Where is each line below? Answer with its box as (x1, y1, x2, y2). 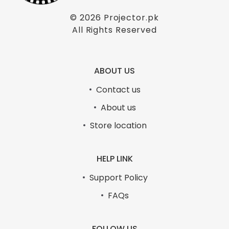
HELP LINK (96, 152, 133, 165)
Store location (90, 119, 147, 131)
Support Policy (89, 171, 148, 184)
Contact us (96, 83, 141, 96)
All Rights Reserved (72, 24, 157, 36)
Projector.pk (103, 11, 159, 24)
